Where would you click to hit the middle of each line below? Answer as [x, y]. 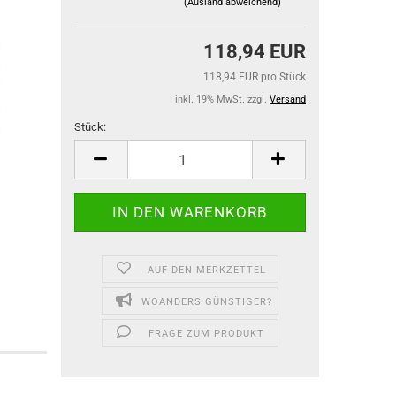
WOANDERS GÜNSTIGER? [206, 302]
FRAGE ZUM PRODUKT [207, 334]
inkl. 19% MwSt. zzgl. [222, 99]
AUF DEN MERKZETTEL [206, 270]
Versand [288, 99]
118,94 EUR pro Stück [255, 77]
